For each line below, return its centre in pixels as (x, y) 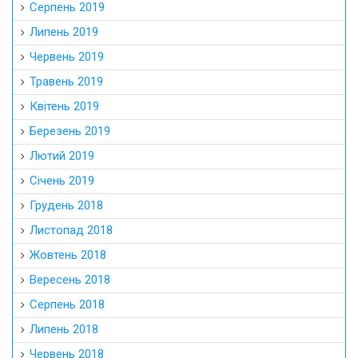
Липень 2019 (64, 32)
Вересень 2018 (70, 279)
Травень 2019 (66, 81)
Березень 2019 (70, 131)
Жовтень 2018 (68, 255)
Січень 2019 (62, 180)
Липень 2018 (64, 329)
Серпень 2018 (67, 304)
